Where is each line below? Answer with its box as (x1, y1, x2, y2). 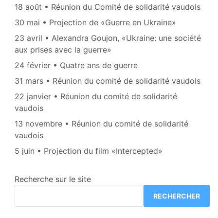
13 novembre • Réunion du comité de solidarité (15, 119, 188, 129)
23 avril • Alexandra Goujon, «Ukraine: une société (15, 33, 201, 43)
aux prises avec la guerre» (15, 45, 111, 55)
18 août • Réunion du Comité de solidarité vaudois (15, 2, 200, 12)
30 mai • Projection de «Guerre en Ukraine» (15, 18, 176, 28)
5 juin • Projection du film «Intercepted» (15, 146, 163, 156)
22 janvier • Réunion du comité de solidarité (15, 91, 177, 102)
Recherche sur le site (15, 174, 91, 184)
